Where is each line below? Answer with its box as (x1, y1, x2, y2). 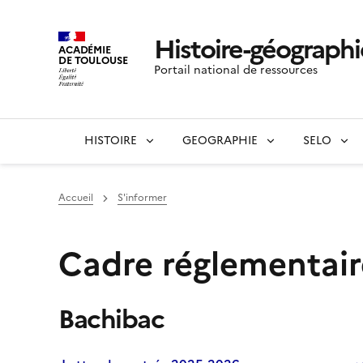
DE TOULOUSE (58, 52, 128, 68)
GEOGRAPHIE (182, 132, 258, 150)
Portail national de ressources (153, 62, 318, 79)
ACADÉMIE (58, 41, 111, 58)
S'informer (117, 190, 167, 206)
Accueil (58, 190, 93, 206)
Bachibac (58, 300, 164, 340)
